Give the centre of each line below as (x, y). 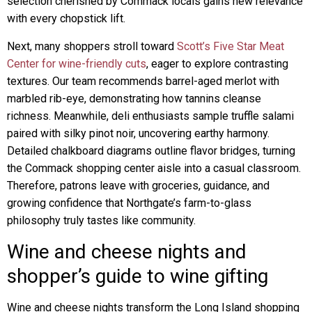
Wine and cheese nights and (127, 252)
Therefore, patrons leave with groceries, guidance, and (138, 186)
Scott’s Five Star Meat (231, 46)
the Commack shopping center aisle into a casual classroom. (154, 168)
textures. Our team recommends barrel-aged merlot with (143, 81)
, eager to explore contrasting (217, 64)
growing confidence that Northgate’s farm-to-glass (129, 203)
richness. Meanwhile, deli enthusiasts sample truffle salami (150, 116)
